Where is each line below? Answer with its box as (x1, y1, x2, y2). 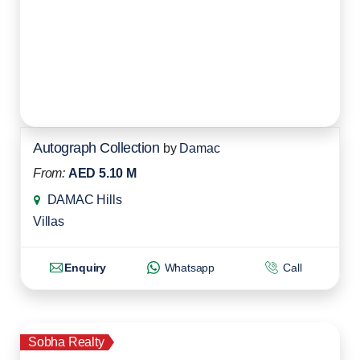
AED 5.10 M (67, 166, 137, 181)
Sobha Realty (28, 335, 104, 350)
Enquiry (64, 261, 106, 274)
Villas (33, 215, 64, 229)
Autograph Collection (33, 140, 159, 157)
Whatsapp (161, 261, 215, 274)
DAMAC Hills (47, 193, 122, 207)
